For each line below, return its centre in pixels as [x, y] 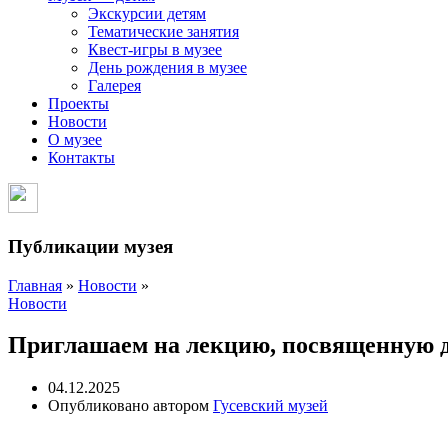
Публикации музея [90, 246]
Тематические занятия [163, 32]
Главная [35, 285]
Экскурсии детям [147, 14]
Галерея [114, 86]
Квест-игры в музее [155, 50]
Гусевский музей [270, 406]
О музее [75, 140]
